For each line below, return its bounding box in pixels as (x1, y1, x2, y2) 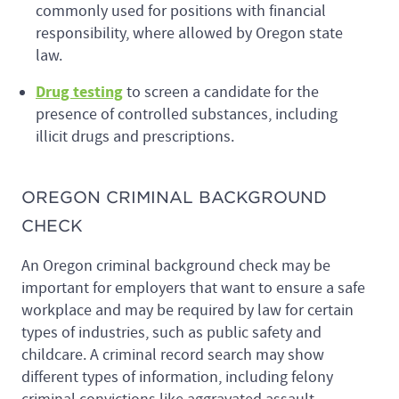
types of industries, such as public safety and (21, 322, 322, 344)
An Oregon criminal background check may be (21, 256, 330, 277)
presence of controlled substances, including (36, 104, 338, 126)
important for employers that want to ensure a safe (21, 278, 365, 299)
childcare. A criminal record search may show (21, 345, 324, 366)
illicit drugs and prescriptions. (36, 126, 234, 148)
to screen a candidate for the (123, 82, 319, 103)
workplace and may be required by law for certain (21, 300, 354, 322)
